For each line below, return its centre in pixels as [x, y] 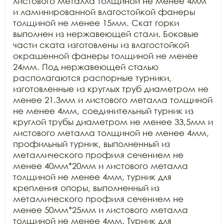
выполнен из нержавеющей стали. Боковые [106, 33]
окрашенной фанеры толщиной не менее [105, 55]
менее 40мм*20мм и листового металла [100, 165]
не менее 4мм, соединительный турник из [103, 110]
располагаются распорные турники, [92, 77]
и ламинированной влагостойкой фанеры [104, 11]
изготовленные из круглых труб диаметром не [111, 88]
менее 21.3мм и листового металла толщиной [113, 99]
